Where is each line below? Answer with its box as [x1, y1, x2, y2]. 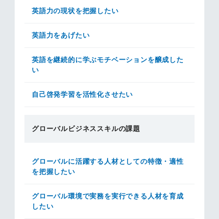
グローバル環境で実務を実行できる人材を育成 [32, 192, 184, 200]
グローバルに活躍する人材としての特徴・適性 [32, 157, 184, 165]
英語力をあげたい [32, 31, 90, 39]
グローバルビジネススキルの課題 [32, 125, 140, 132]
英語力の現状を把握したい [32, 7, 119, 15]
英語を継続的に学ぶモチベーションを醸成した [32, 56, 184, 64]
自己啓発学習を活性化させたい [32, 90, 133, 98]
